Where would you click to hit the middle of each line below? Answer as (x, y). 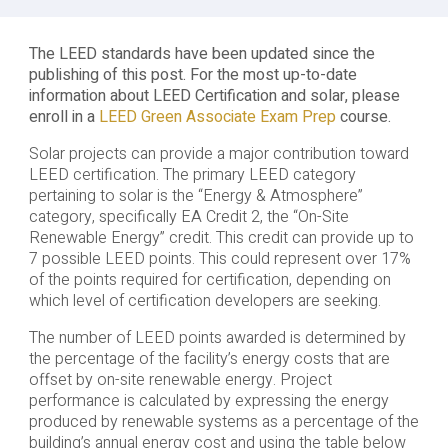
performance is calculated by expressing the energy (208, 401)
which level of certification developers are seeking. (204, 301)
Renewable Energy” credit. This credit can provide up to (221, 238)
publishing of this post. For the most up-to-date (192, 75)
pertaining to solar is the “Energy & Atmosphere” (195, 196)
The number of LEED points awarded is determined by (217, 338)
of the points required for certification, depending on (209, 280)
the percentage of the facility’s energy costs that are (209, 359)
